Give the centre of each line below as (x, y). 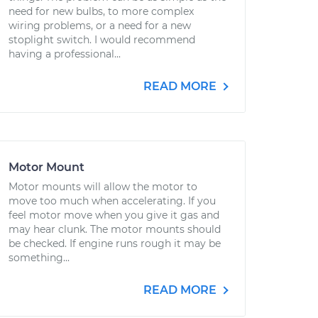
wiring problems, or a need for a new (100, 26)
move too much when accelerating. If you (112, 201)
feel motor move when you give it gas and (114, 215)
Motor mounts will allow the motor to (103, 187)
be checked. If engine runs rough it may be (115, 243)
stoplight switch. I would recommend (102, 40)
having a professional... (65, 54)
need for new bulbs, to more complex (101, 11)
